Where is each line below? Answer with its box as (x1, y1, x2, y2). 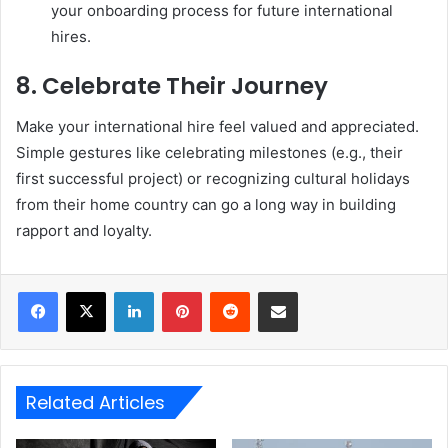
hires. (51, 27, 91, 46)
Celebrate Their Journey (42, 70, 328, 102)
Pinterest (201, 282, 258, 299)
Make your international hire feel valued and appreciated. (16, 116, 419, 136)
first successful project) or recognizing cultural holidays (16, 168, 410, 188)
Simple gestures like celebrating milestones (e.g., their (16, 142, 403, 162)
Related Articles (26, 389, 165, 415)
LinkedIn (153, 282, 205, 299)
